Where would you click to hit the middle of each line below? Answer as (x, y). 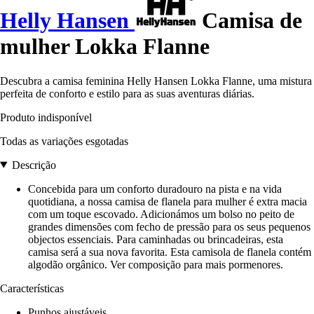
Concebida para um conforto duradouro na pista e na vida (155, 189)
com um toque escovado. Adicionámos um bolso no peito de (161, 214)
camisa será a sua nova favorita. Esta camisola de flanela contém (170, 252)
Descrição (34, 165)
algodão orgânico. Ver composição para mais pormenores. (156, 264)
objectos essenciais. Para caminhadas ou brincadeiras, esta (156, 239)
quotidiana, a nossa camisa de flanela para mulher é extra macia (168, 201)
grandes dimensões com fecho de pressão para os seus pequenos (169, 226)
